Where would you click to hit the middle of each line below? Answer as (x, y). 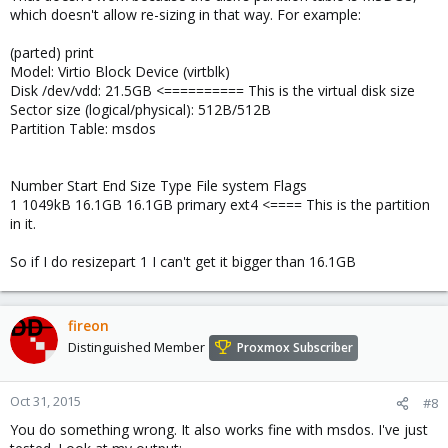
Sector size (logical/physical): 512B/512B (140, 109)
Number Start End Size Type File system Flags (158, 185)
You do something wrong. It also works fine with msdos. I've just (219, 429)
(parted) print (52, 52)
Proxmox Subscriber (295, 348)
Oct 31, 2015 (45, 401)
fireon (88, 325)
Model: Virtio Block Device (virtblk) (120, 71)
